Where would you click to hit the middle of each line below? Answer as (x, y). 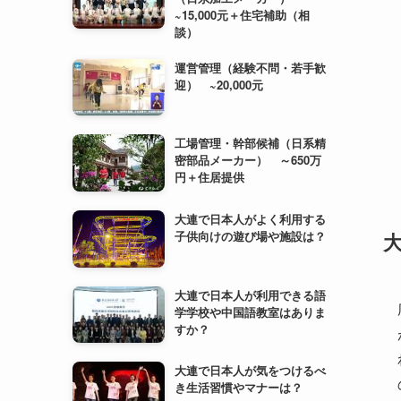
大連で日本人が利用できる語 (251, 164)
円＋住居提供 (210, 47)
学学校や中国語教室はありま (251, 181)
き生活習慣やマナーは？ (239, 257)
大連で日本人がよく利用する (251, 88)
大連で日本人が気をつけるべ (251, 240)
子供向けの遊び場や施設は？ (251, 105)
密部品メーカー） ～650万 (248, 30)
